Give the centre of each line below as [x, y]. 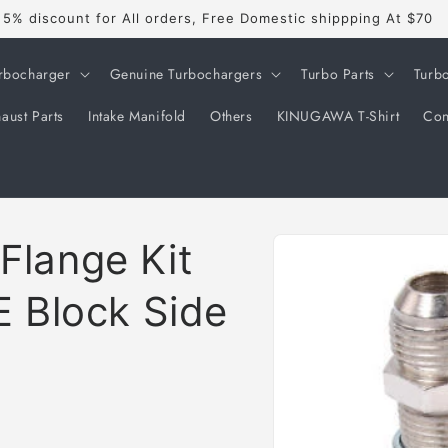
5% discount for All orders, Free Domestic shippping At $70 [218, 18]
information [339, 274]
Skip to [323, 238]
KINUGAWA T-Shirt [338, 115]
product [326, 256]
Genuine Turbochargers [186, 73]
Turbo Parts [338, 73]
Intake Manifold [136, 115]
